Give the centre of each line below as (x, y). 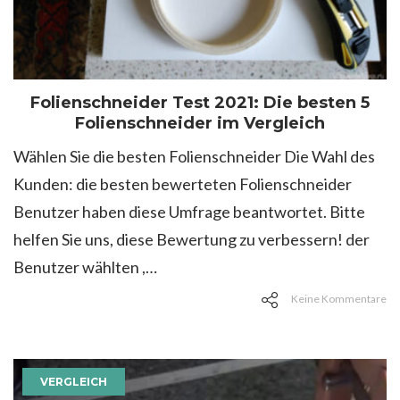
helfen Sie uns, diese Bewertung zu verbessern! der (192, 240)
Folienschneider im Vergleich (200, 124)
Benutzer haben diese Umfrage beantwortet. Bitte (189, 212)
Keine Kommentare (339, 299)
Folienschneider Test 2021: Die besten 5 (200, 103)
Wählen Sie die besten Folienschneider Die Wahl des (194, 157)
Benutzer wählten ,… (85, 267)
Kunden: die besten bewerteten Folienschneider (183, 184)
